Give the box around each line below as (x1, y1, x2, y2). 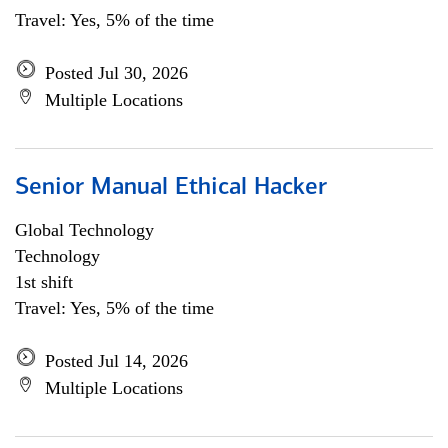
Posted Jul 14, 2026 (45, 351, 188, 371)
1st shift (15, 272, 73, 292)
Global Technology (15, 220, 154, 240)
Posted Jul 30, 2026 (45, 63, 188, 83)
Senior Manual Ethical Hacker (15, 176, 327, 200)
